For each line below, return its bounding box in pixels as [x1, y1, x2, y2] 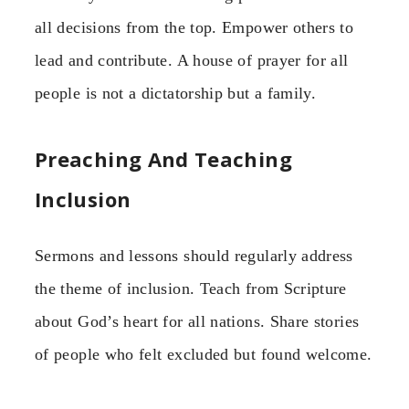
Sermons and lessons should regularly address [35, 246, 353, 266]
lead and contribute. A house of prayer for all [35, 50, 349, 69]
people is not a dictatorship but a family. [35, 83, 317, 102]
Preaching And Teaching [35, 145, 292, 173]
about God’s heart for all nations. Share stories [35, 312, 360, 331]
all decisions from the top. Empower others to [35, 17, 354, 37]
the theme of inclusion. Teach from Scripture [35, 279, 347, 299]
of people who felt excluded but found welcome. [35, 345, 372, 364]
